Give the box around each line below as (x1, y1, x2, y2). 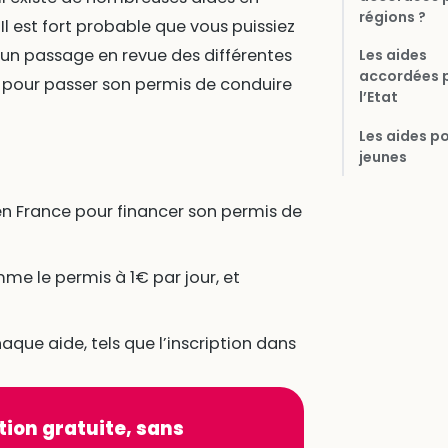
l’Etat (358, 87, 398, 108)
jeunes (358, 146, 407, 167)
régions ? (358, 6, 426, 27)
